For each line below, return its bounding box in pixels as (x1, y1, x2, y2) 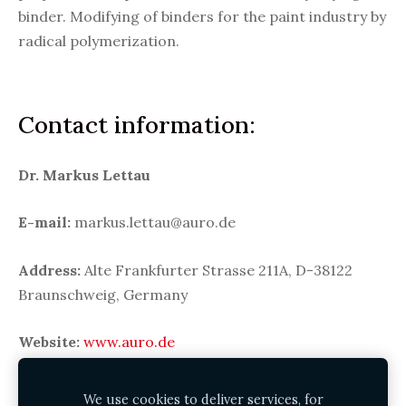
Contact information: (18, 110, 256, 140)
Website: (18, 333, 83, 352)
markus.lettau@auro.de (74, 213, 236, 232)
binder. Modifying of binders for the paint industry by (18, 7, 386, 26)
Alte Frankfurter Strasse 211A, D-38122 (84, 260, 353, 279)
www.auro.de (83, 333, 175, 352)
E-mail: (18, 213, 71, 232)
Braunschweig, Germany (18, 285, 188, 304)
